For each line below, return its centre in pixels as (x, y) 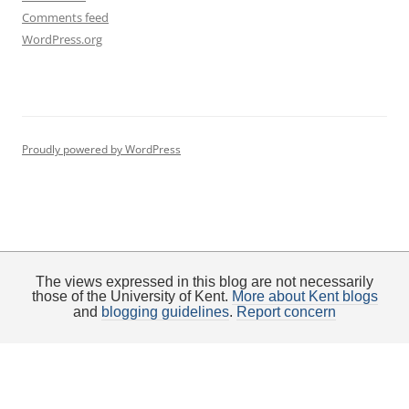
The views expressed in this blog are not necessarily (204, 281)
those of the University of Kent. (131, 296)
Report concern (286, 311)
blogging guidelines (165, 311)
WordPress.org (62, 39)
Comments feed (65, 17)
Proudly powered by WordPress (101, 149)
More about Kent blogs (304, 296)
